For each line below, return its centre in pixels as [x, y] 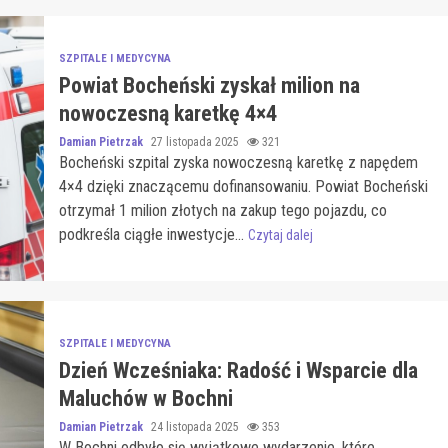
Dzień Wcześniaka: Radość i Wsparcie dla [238, 370]
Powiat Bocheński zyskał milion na [209, 85]
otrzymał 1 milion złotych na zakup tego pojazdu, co [222, 210]
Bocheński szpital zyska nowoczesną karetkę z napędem [238, 162]
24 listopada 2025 [196, 426]
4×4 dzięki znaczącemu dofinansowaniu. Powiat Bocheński [243, 186]
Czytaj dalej [280, 234]
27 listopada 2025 [196, 141]
